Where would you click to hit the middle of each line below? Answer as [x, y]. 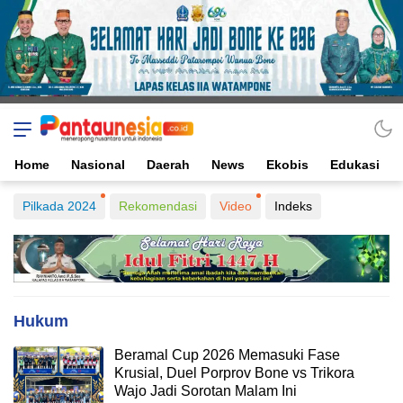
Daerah [168, 164]
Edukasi [355, 164]
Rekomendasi [158, 206]
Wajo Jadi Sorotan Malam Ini [206, 391]
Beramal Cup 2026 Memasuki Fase [227, 355]
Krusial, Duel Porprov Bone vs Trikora [234, 373]
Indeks [293, 206]
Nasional [98, 164]
